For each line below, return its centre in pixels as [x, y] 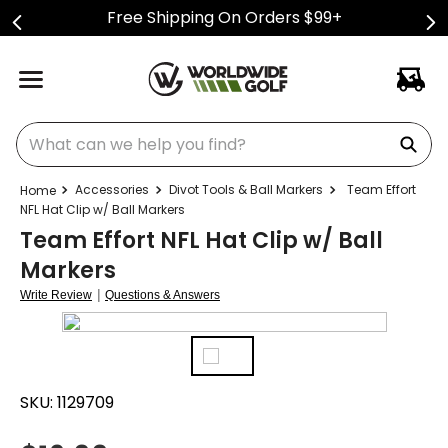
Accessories [112, 189]
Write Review [56, 295]
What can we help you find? [123, 129]
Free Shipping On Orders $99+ [224, 17]
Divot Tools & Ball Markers [246, 189]
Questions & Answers [162, 295]
